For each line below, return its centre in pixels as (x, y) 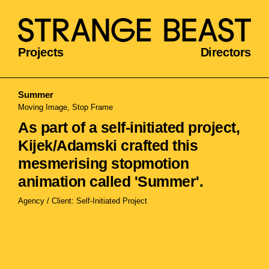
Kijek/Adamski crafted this (108, 146)
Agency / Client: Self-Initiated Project (83, 201)
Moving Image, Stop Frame (65, 107)
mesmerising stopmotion (103, 164)
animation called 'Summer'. (110, 182)
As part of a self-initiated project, (129, 128)
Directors (225, 53)
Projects (41, 53)
